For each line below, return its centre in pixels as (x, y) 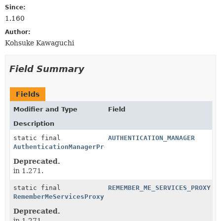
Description (34, 123)
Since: (15, 7)
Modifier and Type (45, 109)
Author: (18, 32)
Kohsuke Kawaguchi (39, 43)
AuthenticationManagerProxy (65, 147)
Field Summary (47, 69)
